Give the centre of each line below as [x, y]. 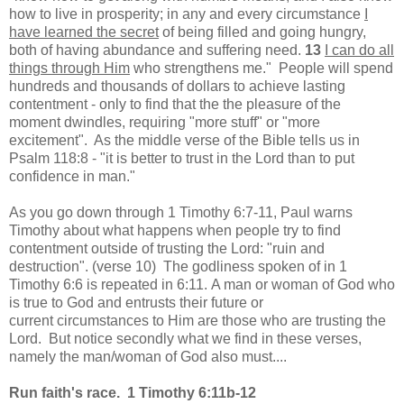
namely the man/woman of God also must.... [148, 356]
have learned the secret [84, 32]
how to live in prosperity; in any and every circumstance [187, 14]
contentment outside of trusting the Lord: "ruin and [167, 248]
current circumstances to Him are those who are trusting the [197, 320]
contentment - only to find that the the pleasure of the [175, 104]
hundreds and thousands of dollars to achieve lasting [177, 86]
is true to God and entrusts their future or [136, 302]
